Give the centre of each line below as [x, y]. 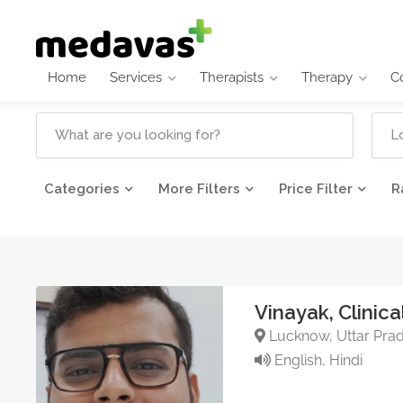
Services [136, 77]
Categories [82, 189]
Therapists [232, 77]
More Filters [199, 189]
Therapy [327, 77]
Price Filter [316, 189]
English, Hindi [316, 361]
